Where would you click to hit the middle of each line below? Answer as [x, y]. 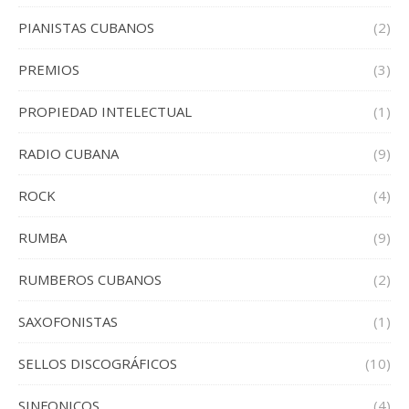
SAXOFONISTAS [68, 322]
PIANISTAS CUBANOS [86, 28]
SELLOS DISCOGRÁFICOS [98, 364]
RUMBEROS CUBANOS [90, 280]
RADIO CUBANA [68, 154]
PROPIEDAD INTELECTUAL [105, 112]
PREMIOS [49, 70]
